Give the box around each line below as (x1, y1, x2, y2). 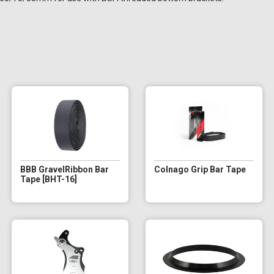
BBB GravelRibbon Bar (20, 164, 109, 174)
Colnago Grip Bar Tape (154, 164, 246, 174)
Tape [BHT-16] (20, 174, 77, 184)
